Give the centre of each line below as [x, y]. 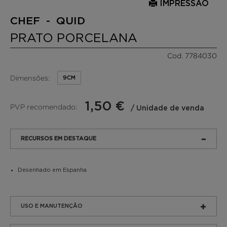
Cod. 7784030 [192, 55]
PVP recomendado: [44, 106]
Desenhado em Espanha [52, 170]
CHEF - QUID [48, 21]
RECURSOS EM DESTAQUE [59, 139]
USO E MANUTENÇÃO [52, 206]
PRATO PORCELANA [74, 37]
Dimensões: [30, 78]
